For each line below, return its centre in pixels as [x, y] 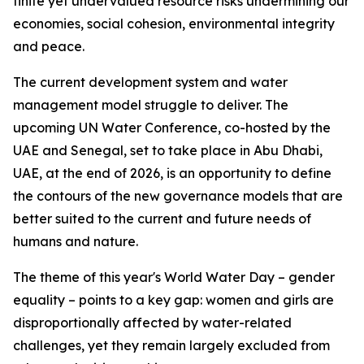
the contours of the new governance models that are [178, 196]
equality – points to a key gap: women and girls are [173, 300]
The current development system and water [150, 82]
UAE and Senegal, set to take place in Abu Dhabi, [168, 150]
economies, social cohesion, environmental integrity [174, 24]
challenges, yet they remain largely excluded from [171, 345]
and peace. [49, 46]
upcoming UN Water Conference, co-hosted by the [172, 128]
